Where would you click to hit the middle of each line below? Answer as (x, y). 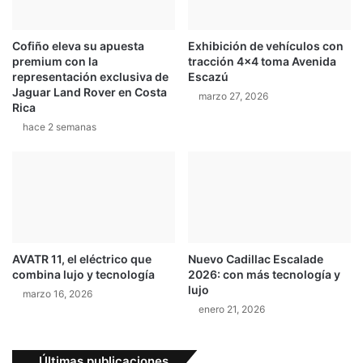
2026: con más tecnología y (264, 275)
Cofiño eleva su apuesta (78, 46)
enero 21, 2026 (232, 310)
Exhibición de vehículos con (266, 46)
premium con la (55, 61)
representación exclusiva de (90, 77)
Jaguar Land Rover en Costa (90, 92)
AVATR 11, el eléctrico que (82, 259)
